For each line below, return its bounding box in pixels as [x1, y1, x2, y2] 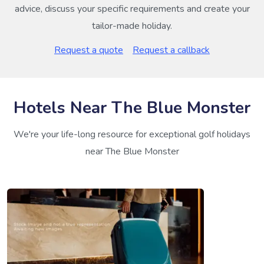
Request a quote [54, 44, 123, 57]
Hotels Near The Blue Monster [14, 97, 250, 119]
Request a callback [133, 44, 210, 57]
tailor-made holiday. [92, 19, 172, 32]
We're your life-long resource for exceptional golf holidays [14, 128, 250, 141]
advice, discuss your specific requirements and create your [14, 2, 250, 15]
